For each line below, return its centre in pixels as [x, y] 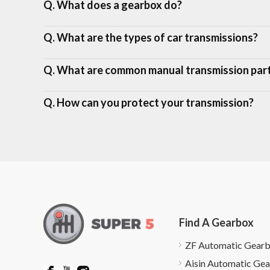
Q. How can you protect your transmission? [149, 102]
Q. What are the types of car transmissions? [151, 37]
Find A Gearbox [216, 222]
